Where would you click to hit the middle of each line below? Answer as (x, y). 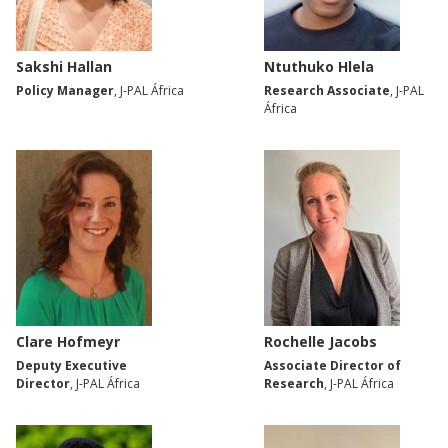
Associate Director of (332, 366)
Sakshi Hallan (64, 67)
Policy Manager (65, 91)
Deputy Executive (71, 366)
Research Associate (327, 91)
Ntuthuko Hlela (319, 67)
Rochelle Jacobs (320, 342)
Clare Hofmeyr (68, 342)
